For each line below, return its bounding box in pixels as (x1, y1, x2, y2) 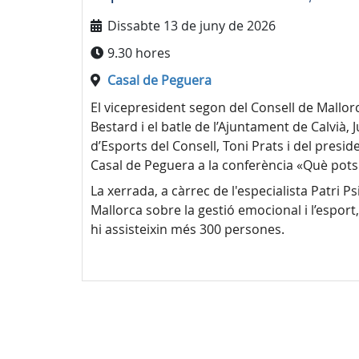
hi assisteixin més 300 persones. (91, 220, 284, 239)
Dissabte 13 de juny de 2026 (107, 17, 276, 35)
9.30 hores (107, 44, 171, 63)
